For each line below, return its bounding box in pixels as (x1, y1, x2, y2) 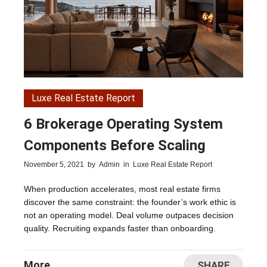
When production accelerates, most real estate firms (24, 184, 221, 194)
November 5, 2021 (24, 160, 84, 169)
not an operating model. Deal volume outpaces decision (24, 210, 234, 221)
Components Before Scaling (24, 137, 206, 154)
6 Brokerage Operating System (24, 116, 223, 133)
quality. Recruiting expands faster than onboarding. (24, 223, 216, 234)
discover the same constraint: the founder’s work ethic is (24, 197, 236, 207)
